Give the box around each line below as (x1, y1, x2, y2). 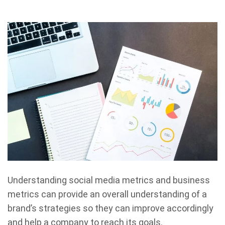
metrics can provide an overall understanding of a (8, 189, 207, 200)
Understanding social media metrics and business (8, 175, 210, 186)
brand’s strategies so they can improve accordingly (8, 203, 213, 214)
